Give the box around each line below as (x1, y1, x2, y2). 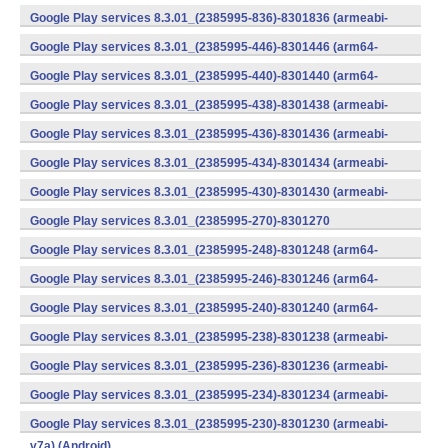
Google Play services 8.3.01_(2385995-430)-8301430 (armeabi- (30, 185, 388, 199)
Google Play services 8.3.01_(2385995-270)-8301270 (30, 214, 330, 228)
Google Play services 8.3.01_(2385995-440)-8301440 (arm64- (30, 69, 378, 83)
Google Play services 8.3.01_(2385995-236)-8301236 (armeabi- (30, 359, 388, 373)
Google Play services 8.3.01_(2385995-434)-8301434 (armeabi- (30, 156, 388, 170)
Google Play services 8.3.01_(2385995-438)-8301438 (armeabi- (30, 98, 388, 112)
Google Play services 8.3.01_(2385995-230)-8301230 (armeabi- (30, 417, 388, 431)
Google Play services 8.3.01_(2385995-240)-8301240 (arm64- (30, 301, 378, 315)
